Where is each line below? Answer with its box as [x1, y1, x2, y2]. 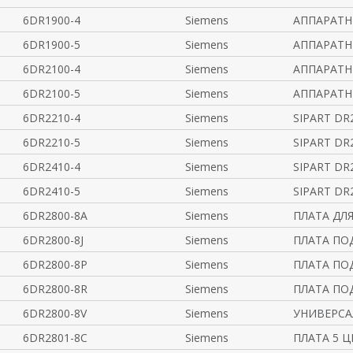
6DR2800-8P [22, 257, 87, 272]
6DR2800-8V [22, 306, 87, 321]
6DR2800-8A [22, 208, 87, 223]
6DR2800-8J [22, 232, 84, 247]
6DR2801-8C [22, 330, 87, 345]
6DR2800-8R [22, 281, 87, 296]
